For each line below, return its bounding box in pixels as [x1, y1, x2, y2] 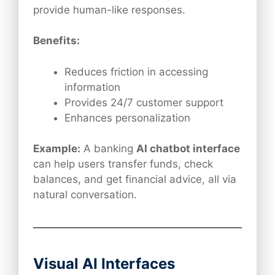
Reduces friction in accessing [64, 65, 208, 78]
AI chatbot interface [136, 142, 240, 155]
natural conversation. [33, 188, 137, 201]
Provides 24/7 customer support [64, 96, 223, 109]
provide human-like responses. [33, 3, 185, 16]
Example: [33, 142, 80, 155]
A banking [80, 142, 136, 155]
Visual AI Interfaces [33, 255, 175, 273]
